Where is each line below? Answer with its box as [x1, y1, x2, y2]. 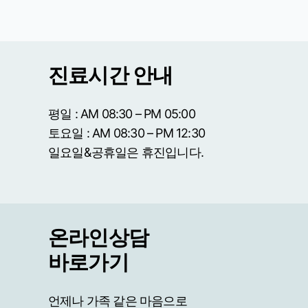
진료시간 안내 [48, 62, 173, 87]
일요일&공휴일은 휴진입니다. [48, 144, 203, 159]
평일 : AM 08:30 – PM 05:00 [48, 106, 195, 121]
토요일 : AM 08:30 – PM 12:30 [48, 125, 205, 140]
